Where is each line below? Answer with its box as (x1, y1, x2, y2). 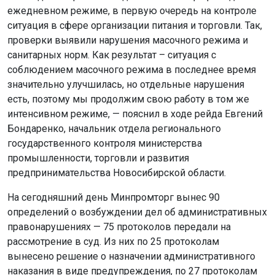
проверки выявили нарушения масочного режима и (7, 34, 248, 46)
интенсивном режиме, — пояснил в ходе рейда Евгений (7, 108, 263, 120)
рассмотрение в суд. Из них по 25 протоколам (7, 236, 219, 247)
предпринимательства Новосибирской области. (7, 167, 226, 179)
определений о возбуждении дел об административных (7, 206, 267, 218)
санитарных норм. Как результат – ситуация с (7, 49, 216, 61)
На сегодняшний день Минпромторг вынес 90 (7, 192, 220, 203)
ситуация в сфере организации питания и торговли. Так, (7, 20, 262, 31)
